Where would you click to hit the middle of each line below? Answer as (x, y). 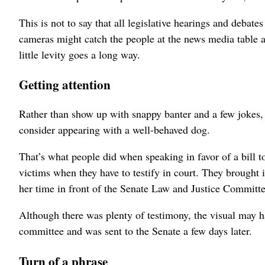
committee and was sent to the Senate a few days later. (135, 231)
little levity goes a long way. (80, 55)
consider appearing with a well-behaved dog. (114, 130)
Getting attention (65, 85)
